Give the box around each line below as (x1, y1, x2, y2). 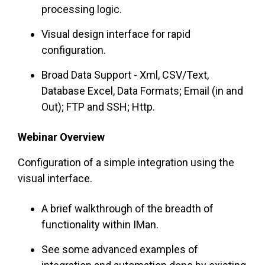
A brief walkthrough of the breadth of (41, 202, 214, 215)
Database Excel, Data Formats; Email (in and (41, 85, 243, 98)
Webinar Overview (18, 131, 105, 144)
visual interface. (18, 172, 92, 185)
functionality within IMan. (41, 218, 159, 231)
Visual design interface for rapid (41, 28, 190, 41)
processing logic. (41, 3, 122, 16)
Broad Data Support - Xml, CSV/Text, (41, 69, 209, 82)
